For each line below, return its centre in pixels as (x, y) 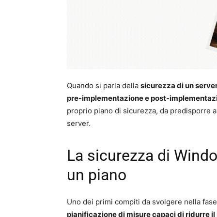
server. (79, 123)
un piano (97, 175)
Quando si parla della (104, 85)
